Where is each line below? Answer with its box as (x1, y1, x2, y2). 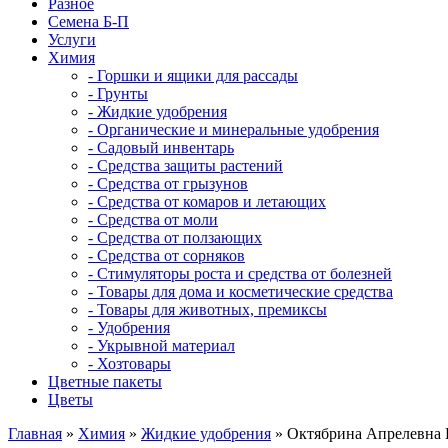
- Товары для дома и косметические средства (88, 283, 393, 300)
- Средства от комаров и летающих (88, 193, 326, 210)
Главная (8, 425, 62, 442)
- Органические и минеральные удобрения (88, 121, 379, 138)
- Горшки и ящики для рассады (88, 67, 298, 84)
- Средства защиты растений (88, 157, 283, 174)
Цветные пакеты (48, 373, 162, 390)
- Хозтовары (88, 355, 171, 372)
